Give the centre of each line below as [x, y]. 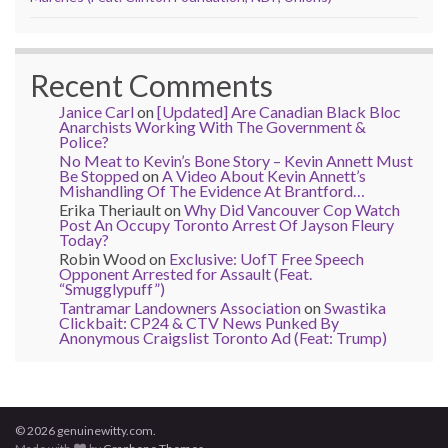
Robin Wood [102, 258]
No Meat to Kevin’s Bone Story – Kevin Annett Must [236, 160]
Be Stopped [99, 175]
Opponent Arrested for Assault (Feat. [185, 273]
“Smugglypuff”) [112, 288]
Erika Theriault [110, 209]
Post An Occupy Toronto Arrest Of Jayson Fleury [226, 224]
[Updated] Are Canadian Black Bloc [279, 111]
